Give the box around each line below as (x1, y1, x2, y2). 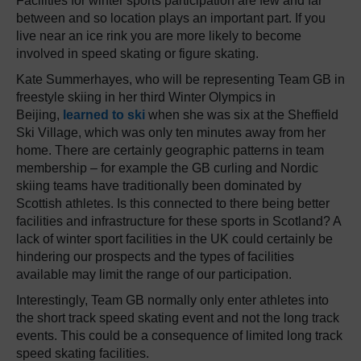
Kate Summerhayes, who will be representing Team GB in (16, 73, 345, 87)
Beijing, (16, 108, 63, 122)
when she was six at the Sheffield (145, 108, 338, 122)
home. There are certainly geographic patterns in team (16, 143, 324, 158)
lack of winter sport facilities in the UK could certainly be (16, 232, 333, 247)
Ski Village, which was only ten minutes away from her (16, 126, 326, 140)
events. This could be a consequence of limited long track (16, 329, 342, 343)
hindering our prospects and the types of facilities (16, 250, 294, 264)
